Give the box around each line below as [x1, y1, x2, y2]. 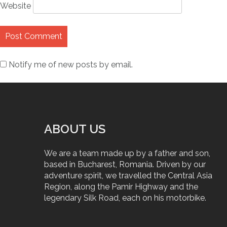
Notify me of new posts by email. [9, 59, 133, 69]
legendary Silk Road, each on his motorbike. [44, 193, 206, 203]
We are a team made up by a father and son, [44, 148, 210, 158]
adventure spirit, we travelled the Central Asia [44, 170, 212, 180]
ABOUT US [44, 121, 105, 136]
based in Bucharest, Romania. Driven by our [44, 159, 206, 169]
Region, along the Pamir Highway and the [44, 181, 198, 192]
